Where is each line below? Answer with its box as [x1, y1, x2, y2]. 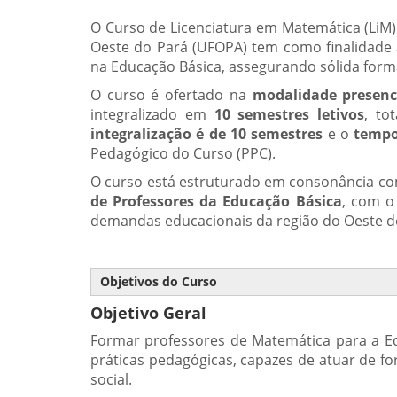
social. [90, 370, 132, 389]
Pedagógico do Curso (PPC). [90, 144, 276, 163]
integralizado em [90, 105, 214, 124]
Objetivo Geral [90, 302, 206, 323]
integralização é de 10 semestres [90, 124, 323, 144]
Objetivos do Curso [100, 273, 217, 290]
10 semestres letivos [214, 105, 365, 124]
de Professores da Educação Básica [90, 191, 342, 211]
